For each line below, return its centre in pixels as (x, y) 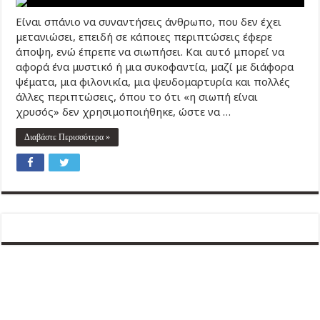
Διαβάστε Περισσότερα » (67, 137)
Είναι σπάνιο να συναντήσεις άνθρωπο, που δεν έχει (149, 21)
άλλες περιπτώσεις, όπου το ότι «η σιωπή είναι (137, 96)
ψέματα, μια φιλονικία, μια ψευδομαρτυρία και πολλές (153, 81)
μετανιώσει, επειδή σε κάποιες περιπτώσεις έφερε (144, 36)
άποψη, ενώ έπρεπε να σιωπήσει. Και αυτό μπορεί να (150, 51)
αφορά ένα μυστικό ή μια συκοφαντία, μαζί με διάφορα (155, 66)
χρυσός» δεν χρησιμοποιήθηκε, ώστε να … (124, 111)
